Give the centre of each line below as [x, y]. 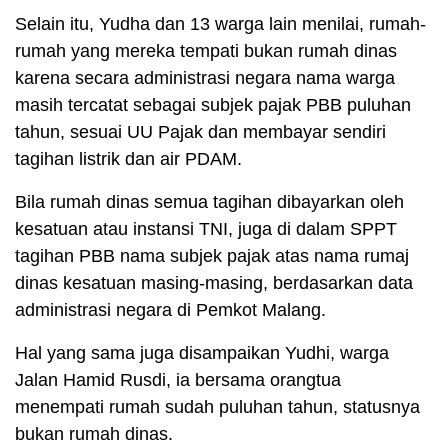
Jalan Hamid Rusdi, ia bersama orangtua [178, 380]
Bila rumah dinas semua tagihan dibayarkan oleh [209, 202]
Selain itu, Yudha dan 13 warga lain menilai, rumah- [220, 24]
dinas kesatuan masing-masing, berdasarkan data [214, 283]
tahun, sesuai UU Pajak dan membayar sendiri [200, 132]
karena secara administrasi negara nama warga [205, 78]
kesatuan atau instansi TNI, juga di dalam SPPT [206, 229]
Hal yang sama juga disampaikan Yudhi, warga [202, 353]
